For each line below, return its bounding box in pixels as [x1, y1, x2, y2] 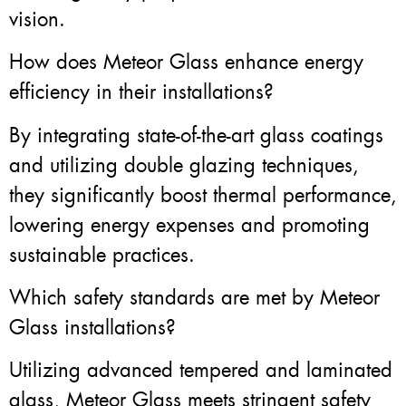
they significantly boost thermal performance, [9, 181, 397, 208]
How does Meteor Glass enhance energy [9, 49, 363, 76]
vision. [9, 5, 65, 33]
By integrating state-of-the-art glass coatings [9, 121, 383, 149]
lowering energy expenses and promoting [9, 211, 370, 238]
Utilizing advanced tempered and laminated [9, 357, 392, 384]
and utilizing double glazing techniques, [9, 151, 359, 179]
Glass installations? [9, 314, 176, 341]
